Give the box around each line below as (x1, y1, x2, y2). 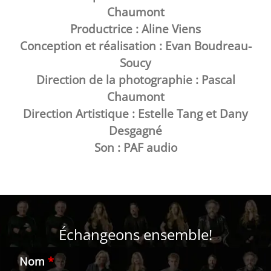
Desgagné (109, 122, 162, 139)
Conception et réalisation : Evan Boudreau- (19, 38, 252, 54)
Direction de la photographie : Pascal (36, 71, 235, 88)
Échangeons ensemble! (59, 224, 212, 244)
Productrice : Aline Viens (70, 21, 201, 37)
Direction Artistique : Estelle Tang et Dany (23, 105, 248, 122)
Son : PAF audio (94, 139, 177, 155)
